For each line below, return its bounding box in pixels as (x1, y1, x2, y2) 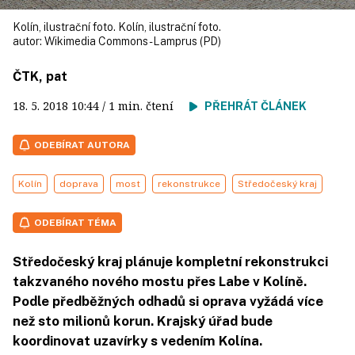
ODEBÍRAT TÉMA (34, 217, 116, 228)
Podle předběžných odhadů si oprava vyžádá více (13, 293, 323, 309)
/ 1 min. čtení (99, 98, 189, 113)
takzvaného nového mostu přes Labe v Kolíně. (13, 273, 307, 289)
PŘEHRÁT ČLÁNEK (204, 100, 307, 113)
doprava (59, 178, 98, 189)
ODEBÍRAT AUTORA (34, 139, 130, 151)
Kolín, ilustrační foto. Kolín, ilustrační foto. (13, 21, 221, 33)
